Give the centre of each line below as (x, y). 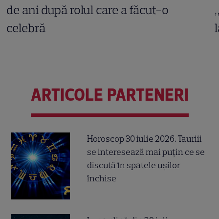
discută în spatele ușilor (134, 165)
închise (102, 179)
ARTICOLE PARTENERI (109, 95)
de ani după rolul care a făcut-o (88, 10)
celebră (26, 28)
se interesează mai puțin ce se (146, 152)
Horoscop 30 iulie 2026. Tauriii (145, 139)
